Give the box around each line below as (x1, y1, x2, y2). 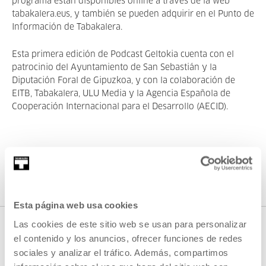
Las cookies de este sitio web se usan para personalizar (14, 218, 247, 229)
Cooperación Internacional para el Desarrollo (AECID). (12, 103, 228, 111)
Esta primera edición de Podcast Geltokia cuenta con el (12, 50, 234, 59)
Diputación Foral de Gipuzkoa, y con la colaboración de (12, 77, 235, 85)
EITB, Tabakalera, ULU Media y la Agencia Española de (12, 90, 230, 98)
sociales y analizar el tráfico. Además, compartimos (14, 247, 229, 257)
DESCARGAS (27, 247, 74, 255)
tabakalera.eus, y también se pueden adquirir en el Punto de (12, 10, 254, 18)
